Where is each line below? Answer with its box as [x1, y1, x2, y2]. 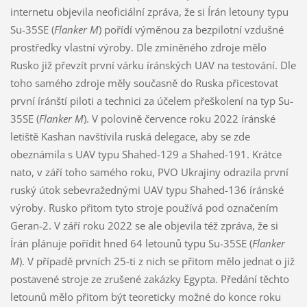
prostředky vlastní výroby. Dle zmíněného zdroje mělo [10, 40, 267, 54]
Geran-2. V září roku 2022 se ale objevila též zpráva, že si [10, 218, 278, 232]
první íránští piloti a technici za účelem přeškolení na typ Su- [10, 93, 293, 108]
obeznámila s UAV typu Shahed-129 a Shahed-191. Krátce [10, 147, 282, 161]
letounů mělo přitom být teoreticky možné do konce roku [10, 289, 281, 304]
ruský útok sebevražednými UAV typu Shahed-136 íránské [10, 182, 284, 197]
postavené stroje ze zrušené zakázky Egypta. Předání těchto [10, 271, 289, 286]
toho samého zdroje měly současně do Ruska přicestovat [10, 75, 278, 90]
